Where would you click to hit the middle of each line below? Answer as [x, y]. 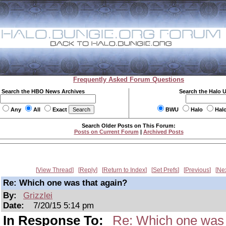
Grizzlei [38, 195]
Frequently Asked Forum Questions [129, 79]
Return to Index [124, 170]
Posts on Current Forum [106, 132]
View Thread [55, 170]
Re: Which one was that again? [65, 183]
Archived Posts [163, 132]
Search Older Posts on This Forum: [129, 126]
